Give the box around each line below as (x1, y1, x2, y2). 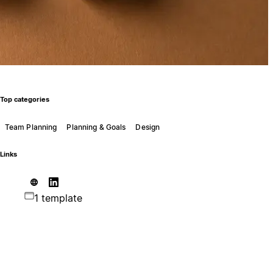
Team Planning (4, 122, 57, 132)
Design (135, 122, 160, 132)
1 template (34, 191, 82, 204)
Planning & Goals (66, 122, 126, 132)
